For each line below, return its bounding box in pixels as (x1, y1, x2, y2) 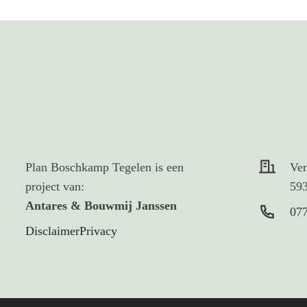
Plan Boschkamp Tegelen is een (25, 160, 184, 174)
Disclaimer (25, 224, 79, 238)
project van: (25, 180, 84, 193)
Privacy (79, 224, 117, 238)
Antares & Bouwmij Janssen (25, 199, 177, 212)
